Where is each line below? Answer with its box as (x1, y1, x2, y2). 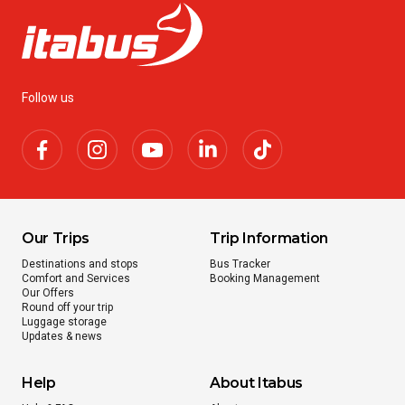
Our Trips (22, 230, 90, 247)
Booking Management (210, 272, 320, 285)
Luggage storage (22, 316, 107, 328)
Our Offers (22, 287, 74, 299)
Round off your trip (22, 301, 113, 314)
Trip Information (210, 230, 328, 247)
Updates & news (22, 330, 102, 343)
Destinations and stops (22, 258, 138, 270)
